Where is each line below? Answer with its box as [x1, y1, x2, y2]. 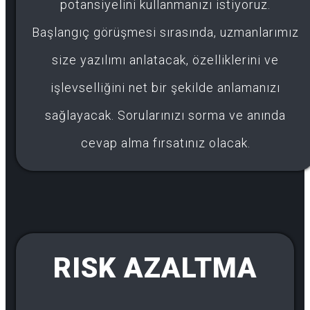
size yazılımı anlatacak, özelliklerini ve [52, 53, 279, 68]
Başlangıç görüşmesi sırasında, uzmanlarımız [32, 25, 299, 40]
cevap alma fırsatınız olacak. [80, 136, 250, 151]
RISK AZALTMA [53, 252, 257, 285]
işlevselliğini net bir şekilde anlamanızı [51, 80, 280, 95]
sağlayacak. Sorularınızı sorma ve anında [45, 108, 286, 123]
